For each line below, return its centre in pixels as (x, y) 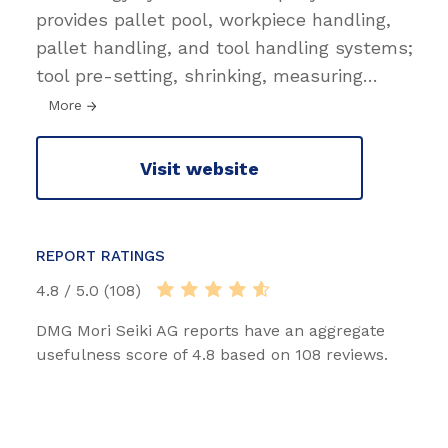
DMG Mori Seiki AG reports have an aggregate (210, 331)
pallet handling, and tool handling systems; (224, 48)
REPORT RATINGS (100, 256)
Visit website (199, 168)
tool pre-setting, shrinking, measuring (199, 76)
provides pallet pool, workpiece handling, (213, 20)
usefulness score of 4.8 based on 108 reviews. (212, 355)
